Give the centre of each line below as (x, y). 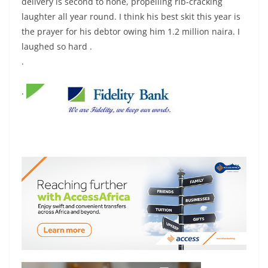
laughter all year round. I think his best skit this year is (131, 16)
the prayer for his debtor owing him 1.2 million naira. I (131, 31)
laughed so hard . (57, 46)
